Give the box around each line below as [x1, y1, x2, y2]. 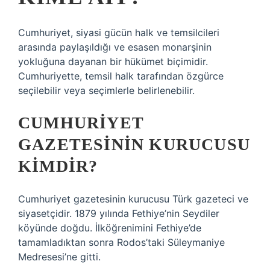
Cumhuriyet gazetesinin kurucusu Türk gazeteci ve [18, 193, 248, 205]
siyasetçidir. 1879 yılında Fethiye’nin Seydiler [18, 207, 219, 219]
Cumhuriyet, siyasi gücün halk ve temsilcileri [18, 27, 219, 39]
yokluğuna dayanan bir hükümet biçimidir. [18, 55, 208, 67]
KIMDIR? [18, 157, 98, 175]
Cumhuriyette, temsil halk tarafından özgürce [18, 70, 224, 82]
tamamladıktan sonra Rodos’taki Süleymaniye [18, 236, 225, 248]
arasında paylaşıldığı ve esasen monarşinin [18, 41, 212, 53]
